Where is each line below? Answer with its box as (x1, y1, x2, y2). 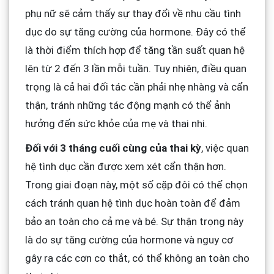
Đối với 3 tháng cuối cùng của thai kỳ (24, 141, 201, 154)
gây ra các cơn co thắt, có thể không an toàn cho (24, 251, 250, 264)
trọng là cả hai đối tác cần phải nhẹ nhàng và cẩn (24, 80, 248, 93)
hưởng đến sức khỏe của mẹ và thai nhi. (24, 117, 207, 130)
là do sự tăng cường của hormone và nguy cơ (24, 233, 233, 246)
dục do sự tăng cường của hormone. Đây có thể (24, 25, 246, 38)
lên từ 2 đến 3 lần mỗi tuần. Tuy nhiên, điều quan (24, 62, 246, 75)
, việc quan (201, 141, 249, 154)
